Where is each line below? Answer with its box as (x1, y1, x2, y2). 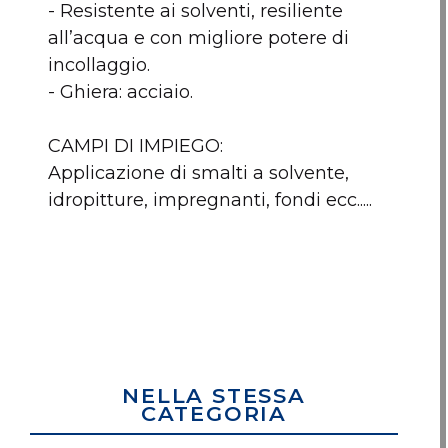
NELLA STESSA (122, 383, 306, 408)
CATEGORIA (140, 401, 288, 426)
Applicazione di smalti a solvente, (48, 162, 349, 184)
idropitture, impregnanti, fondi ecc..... (48, 189, 372, 211)
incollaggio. (48, 54, 150, 76)
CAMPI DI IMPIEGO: (48, 135, 223, 157)
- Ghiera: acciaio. (48, 81, 193, 103)
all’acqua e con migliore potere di (48, 27, 349, 49)
